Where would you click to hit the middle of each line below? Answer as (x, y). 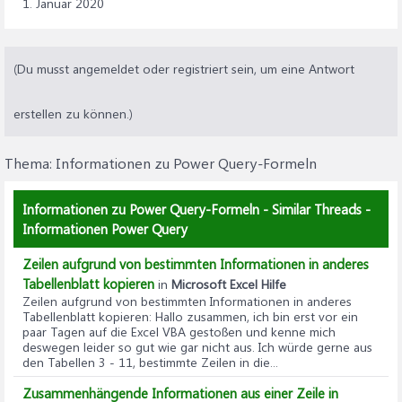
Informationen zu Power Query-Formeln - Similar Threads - (197, 210)
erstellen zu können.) (73, 114)
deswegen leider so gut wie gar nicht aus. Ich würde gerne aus (197, 347)
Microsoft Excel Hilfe (229, 284)
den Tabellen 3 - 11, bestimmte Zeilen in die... (150, 363)
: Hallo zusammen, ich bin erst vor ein (253, 317)
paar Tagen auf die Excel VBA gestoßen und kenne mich (179, 332)
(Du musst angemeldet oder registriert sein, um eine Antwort (184, 69)
